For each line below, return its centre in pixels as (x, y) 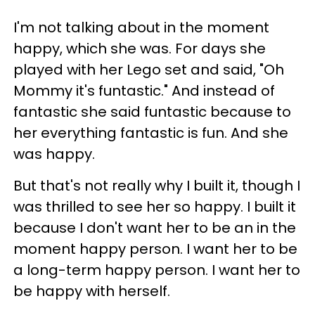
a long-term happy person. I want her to (157, 270)
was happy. (54, 154)
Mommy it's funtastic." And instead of (144, 90)
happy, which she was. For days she (140, 48)
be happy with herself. (92, 291)
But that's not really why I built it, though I (157, 185)
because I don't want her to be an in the (155, 227)
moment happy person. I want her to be (155, 249)
